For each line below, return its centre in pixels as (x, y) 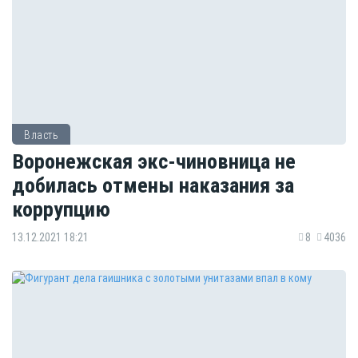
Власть (41, 135)
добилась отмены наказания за (153, 185)
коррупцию (61, 209)
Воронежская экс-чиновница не (154, 161)
